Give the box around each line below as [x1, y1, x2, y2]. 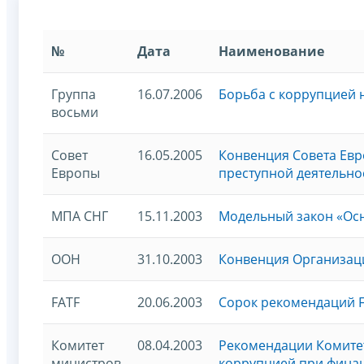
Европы [51, 163, 100, 182]
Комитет [51, 336, 104, 354]
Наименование [219, 41, 324, 60]
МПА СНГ [51, 206, 108, 225]
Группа [51, 84, 96, 103]
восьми [51, 102, 98, 121]
